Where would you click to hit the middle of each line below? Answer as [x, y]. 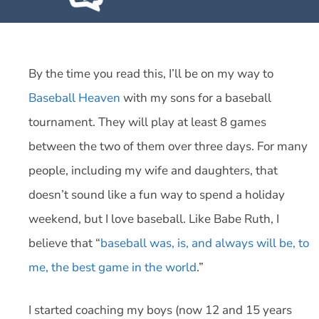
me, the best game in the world [113, 267]
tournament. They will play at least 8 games [147, 122]
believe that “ [64, 243]
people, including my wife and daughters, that [153, 171]
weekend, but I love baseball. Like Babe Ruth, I [154, 219]
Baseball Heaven [74, 98]
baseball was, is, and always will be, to [205, 243]
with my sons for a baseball [196, 98]
